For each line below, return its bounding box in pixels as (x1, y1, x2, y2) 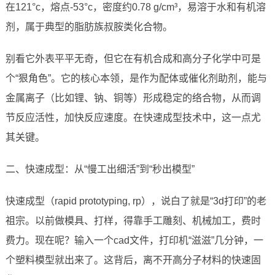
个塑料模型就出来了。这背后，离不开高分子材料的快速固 (5, 255, 261, 266)
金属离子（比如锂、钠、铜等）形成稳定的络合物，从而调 (5, 93, 261, 104)
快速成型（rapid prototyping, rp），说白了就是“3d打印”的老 (5, 196, 266, 207)
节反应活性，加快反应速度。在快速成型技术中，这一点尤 (5, 112, 261, 123)
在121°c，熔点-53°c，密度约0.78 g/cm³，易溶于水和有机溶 (5, 2, 266, 13)
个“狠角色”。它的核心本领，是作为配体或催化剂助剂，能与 (5, 73, 267, 84)
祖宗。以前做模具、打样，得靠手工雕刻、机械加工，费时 (5, 215, 261, 227)
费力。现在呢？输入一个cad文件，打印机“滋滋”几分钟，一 (5, 235, 263, 246)
